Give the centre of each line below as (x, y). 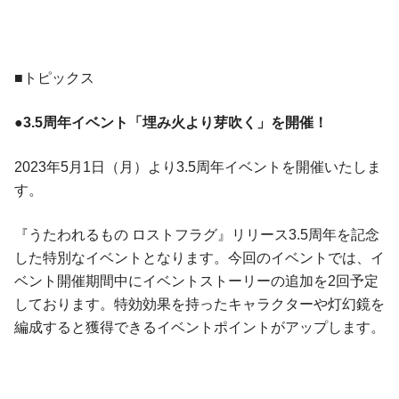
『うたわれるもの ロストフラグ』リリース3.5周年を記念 (197, 235)
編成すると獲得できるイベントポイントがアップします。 (199, 328)
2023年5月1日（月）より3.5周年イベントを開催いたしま (198, 167)
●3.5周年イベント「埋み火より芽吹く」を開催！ (171, 123)
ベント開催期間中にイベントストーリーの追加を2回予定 (196, 281)
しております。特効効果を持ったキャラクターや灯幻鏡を (199, 305)
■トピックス (54, 78)
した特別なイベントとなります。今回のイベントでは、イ (199, 258)
